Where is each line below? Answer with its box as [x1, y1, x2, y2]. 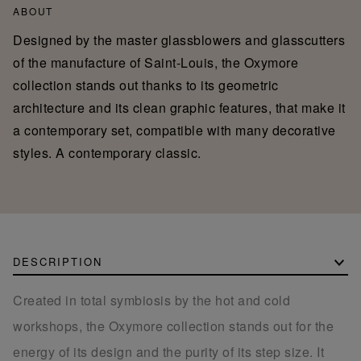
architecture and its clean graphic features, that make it [13, 98, 346, 117]
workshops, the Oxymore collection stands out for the [13, 316, 334, 335]
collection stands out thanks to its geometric [13, 75, 279, 94]
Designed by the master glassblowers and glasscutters [13, 30, 345, 49]
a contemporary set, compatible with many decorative [13, 120, 336, 139]
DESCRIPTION [13, 253, 102, 269]
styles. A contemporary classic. [13, 143, 201, 162]
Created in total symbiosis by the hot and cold [13, 290, 290, 309]
